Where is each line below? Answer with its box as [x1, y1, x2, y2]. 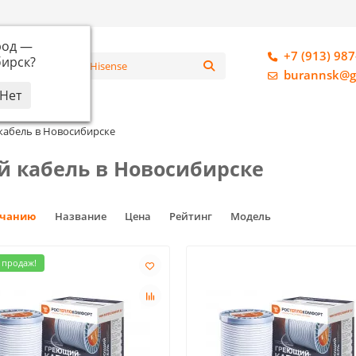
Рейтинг [169, 209, 215, 223]
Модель [230, 209, 271, 223]
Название [55, 209, 109, 223]
